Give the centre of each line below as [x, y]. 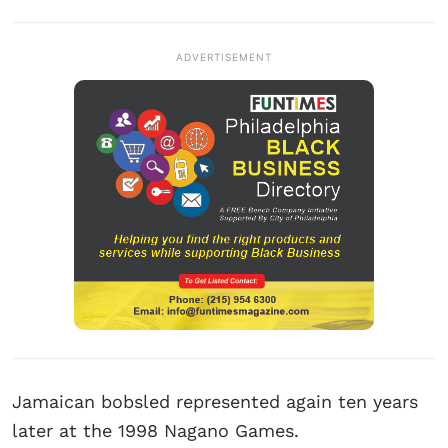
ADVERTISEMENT [224, 56]
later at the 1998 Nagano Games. [155, 430]
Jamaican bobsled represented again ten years [215, 401]
